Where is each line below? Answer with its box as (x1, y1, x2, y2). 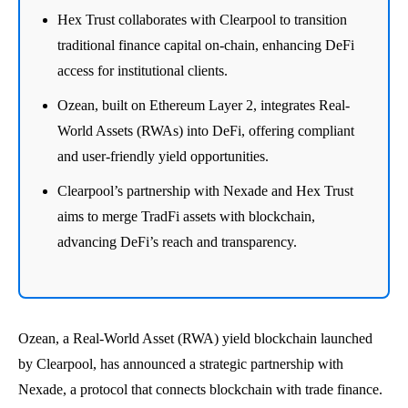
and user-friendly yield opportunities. (57, 148, 269, 164)
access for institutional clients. (57, 62, 228, 78)
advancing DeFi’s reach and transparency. (57, 233, 297, 250)
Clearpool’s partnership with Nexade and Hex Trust (57, 182, 353, 199)
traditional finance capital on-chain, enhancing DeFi (57, 36, 354, 53)
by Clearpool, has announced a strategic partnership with (18, 355, 343, 372)
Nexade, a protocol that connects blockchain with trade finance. (18, 381, 382, 397)
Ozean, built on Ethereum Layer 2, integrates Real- (57, 97, 350, 113)
